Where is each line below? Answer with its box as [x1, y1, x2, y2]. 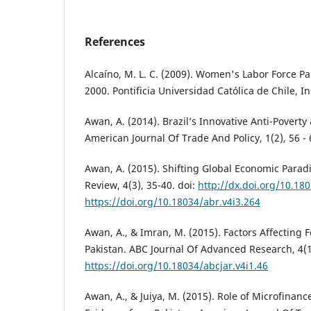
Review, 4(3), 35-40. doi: [85, 178, 198, 192]
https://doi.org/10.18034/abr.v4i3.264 [85, 194, 260, 208]
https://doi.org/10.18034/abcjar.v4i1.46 [85, 258, 268, 272]
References [85, 33, 145, 49]
